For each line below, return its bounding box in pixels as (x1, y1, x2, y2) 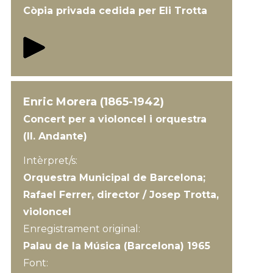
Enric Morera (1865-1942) (23, 95, 164, 108)
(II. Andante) (23, 130, 87, 142)
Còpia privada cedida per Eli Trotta (23, 5, 207, 16)
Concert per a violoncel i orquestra (23, 113, 207, 125)
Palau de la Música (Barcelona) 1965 (23, 240, 210, 252)
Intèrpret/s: (23, 155, 77, 166)
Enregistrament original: (23, 223, 143, 235)
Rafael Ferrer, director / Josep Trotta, (23, 189, 219, 200)
